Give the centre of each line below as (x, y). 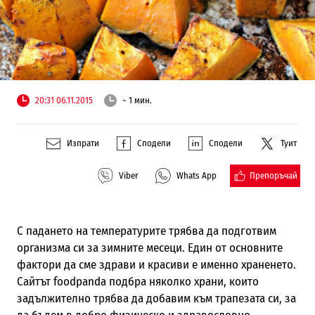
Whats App (197, 176)
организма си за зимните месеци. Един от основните (149, 247)
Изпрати (83, 143)
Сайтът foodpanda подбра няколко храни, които (137, 281)
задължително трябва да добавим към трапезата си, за (156, 298)
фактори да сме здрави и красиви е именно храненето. (156, 264)
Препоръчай (274, 175)
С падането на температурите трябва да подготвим (146, 231)
